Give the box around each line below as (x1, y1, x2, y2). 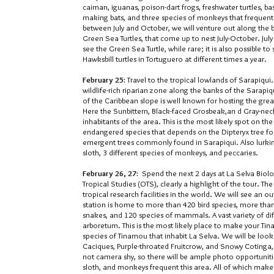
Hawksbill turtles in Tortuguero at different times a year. (83, 54, 267, 64)
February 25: (83, 75, 127, 84)
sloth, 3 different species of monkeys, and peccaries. (83, 147, 258, 157)
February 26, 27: (83, 168, 140, 178)
